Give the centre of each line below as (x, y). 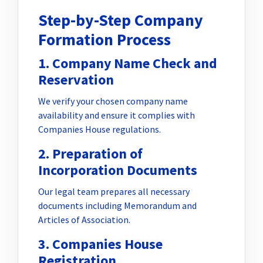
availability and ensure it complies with (117, 115)
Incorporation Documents (118, 170)
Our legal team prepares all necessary (114, 191)
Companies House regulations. (100, 129)
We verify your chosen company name (113, 101)
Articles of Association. (84, 219)
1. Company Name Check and (128, 63)
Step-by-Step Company (121, 20)
